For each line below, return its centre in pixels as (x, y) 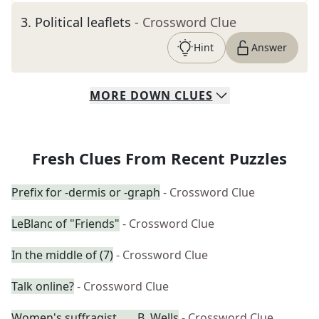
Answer (269, 47)
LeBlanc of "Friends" (66, 224)
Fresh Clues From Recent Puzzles (159, 158)
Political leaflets (83, 22)
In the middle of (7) (62, 255)
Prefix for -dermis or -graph (86, 192)
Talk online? (43, 286)
